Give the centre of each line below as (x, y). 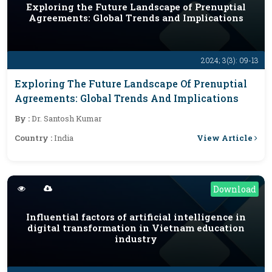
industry (136, 239)
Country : (34, 138)
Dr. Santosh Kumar (67, 118)
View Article (226, 138)
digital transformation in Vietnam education (136, 228)
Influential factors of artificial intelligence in (136, 217)
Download (235, 189)
